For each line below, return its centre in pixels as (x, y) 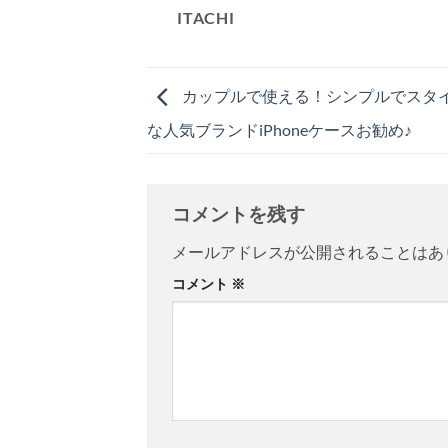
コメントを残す (240, 214)
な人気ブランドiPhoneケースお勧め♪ (279, 130)
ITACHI (206, 18)
